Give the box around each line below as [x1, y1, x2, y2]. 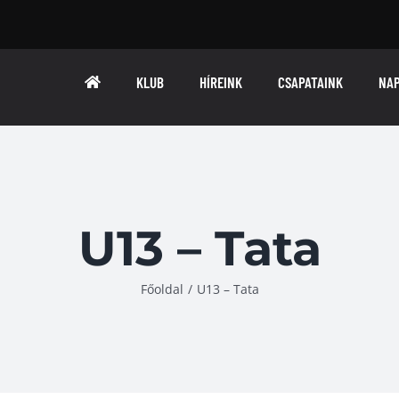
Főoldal [140, 280, 183, 297]
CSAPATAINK [278, 73, 344, 91]
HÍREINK [199, 73, 243, 91]
